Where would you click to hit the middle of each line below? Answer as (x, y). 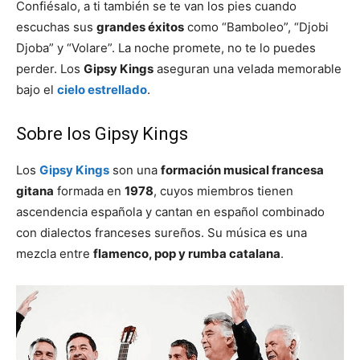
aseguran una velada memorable (247, 68)
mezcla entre (55, 253)
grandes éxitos (140, 27)
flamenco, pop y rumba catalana (187, 253)
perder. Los (50, 68)
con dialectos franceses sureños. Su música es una (162, 232)
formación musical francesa (242, 170)
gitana (35, 190)
